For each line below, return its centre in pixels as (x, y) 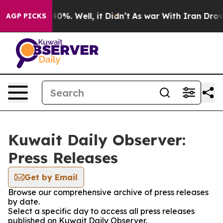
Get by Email (51, 177)
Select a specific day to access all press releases (101, 211)
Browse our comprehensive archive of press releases (108, 192)
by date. (24, 202)
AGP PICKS (26, 16)
